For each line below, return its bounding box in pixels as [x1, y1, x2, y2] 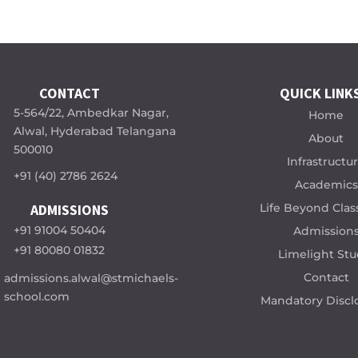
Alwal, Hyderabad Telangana [14, 123, 177, 138]
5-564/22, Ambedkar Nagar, [14, 105, 169, 120]
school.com [3, 288, 73, 304]
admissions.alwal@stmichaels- [3, 270, 178, 285]
